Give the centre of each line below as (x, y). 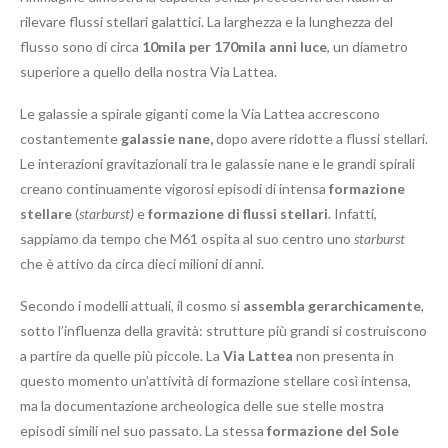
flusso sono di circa (81, 46)
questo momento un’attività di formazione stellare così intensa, (215, 380)
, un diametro (367, 46)
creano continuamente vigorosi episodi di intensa (174, 188)
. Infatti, (352, 213)
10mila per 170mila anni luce (234, 46)
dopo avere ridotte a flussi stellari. (320, 138)
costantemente (70, 138)
